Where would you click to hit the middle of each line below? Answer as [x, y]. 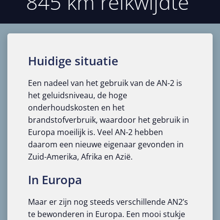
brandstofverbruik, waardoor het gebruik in [108, 120]
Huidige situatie [73, 60]
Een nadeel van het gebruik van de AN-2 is [105, 83]
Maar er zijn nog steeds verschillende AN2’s [108, 202]
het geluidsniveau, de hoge [77, 95]
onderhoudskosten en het [76, 107]
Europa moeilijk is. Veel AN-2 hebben [95, 132]
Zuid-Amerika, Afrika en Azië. [80, 156]
